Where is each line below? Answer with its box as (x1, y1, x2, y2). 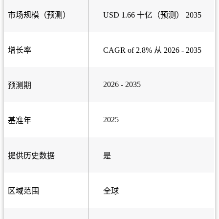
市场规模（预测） (8, 11, 70, 19)
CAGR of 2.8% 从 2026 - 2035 (103, 46, 201, 54)
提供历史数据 (8, 152, 55, 160)
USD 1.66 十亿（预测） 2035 (103, 11, 201, 19)
